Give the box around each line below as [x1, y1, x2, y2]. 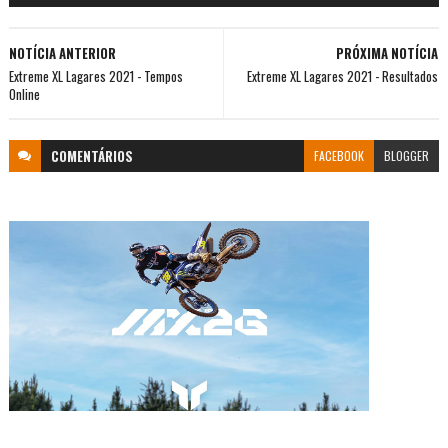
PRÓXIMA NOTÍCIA [336, 43, 439, 64]
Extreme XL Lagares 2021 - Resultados [247, 66, 439, 87]
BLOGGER [384, 147, 430, 165]
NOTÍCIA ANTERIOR [8, 43, 116, 64]
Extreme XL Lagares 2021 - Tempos [8, 66, 183, 87]
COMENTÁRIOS [50, 146, 133, 167]
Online [8, 84, 40, 105]
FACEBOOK [314, 147, 365, 165]
